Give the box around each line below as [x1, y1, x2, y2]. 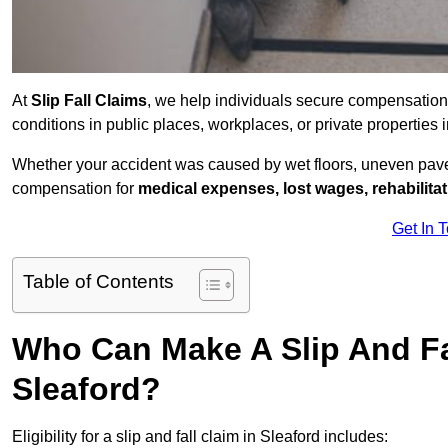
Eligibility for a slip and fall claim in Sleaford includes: [12, 428, 388, 446]
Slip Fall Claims [31, 92, 147, 110]
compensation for [12, 180, 138, 198]
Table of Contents [23, 271, 174, 293]
